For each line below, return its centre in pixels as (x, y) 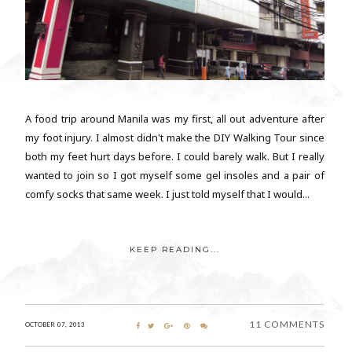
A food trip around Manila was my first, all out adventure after (175, 118)
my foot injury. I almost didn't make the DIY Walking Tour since (175, 137)
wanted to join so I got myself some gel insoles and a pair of (175, 175)
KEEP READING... (174, 249)
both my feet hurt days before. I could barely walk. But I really (175, 156)
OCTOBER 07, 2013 (55, 324)
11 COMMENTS (286, 324)
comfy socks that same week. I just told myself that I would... (167, 194)
